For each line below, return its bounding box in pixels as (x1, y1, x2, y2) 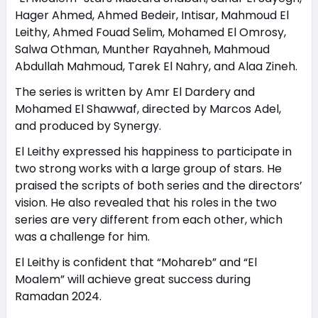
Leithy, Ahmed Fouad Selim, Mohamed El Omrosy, (14, 24, 286, 41)
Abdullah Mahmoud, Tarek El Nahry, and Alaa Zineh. (14, 58, 297, 75)
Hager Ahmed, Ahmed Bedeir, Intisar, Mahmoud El (14, 7, 289, 24)
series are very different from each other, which (14, 212, 283, 229)
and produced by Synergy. (14, 118, 161, 135)
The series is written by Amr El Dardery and (14, 84, 255, 101)
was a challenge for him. (14, 229, 150, 246)
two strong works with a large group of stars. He (14, 160, 282, 177)
